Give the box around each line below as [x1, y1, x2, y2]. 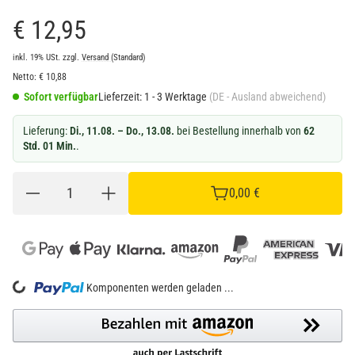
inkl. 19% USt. [13, 52, 60, 63]
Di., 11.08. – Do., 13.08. [70, 124, 174, 137]
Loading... [13, 250, 49, 296]
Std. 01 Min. [23, 139, 76, 152]
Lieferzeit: [98, 90, 142, 103]
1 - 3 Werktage [144, 90, 209, 103]
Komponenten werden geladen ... [86, 281, 235, 294]
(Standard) [111, 52, 146, 63]
